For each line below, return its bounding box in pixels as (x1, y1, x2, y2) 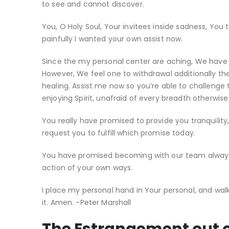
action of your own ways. (42, 163, 133, 173)
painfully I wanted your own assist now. (42, 34, 183, 44)
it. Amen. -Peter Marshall (42, 197, 131, 208)
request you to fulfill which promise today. (42, 128, 196, 138)
